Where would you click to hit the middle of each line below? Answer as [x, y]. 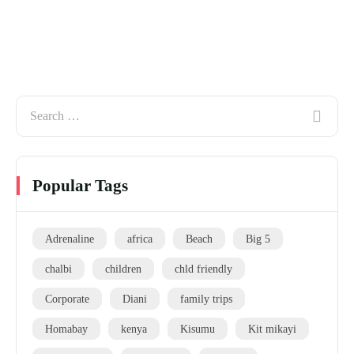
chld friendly [203, 269]
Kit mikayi [272, 329]
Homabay [66, 329]
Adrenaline [70, 239]
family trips [206, 299]
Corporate [67, 299]
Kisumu [198, 329]
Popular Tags [80, 186]
